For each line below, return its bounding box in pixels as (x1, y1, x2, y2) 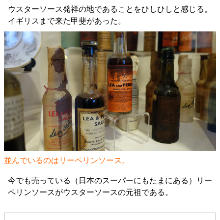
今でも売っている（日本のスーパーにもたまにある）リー (8, 176, 212, 185)
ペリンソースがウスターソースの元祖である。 (8, 188, 173, 196)
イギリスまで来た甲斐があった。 (8, 17, 126, 25)
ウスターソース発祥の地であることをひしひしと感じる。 (8, 5, 212, 13)
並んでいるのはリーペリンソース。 (4, 156, 130, 165)
